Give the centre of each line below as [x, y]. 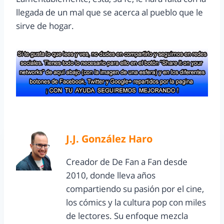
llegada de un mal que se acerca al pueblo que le [109, 12]
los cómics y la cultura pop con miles [136, 202]
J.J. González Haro [109, 139]
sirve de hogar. [45, 26]
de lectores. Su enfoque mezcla [127, 216]
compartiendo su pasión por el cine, [135, 189]
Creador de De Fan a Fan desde [127, 162]
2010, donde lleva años [111, 175]
